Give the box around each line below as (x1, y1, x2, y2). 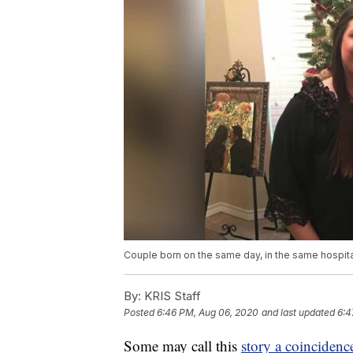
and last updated (262, 307, 335, 319)
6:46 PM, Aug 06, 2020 (157, 307, 258, 319)
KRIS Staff (141, 288, 201, 304)
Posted (124, 307, 157, 319)
